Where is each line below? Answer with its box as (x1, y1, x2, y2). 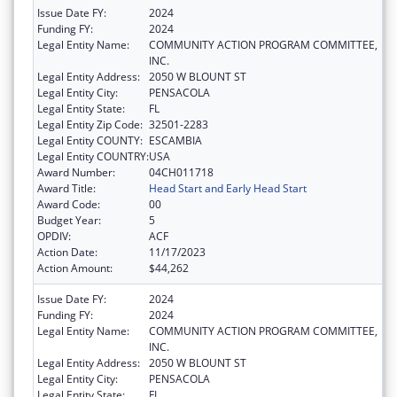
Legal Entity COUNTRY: (37, 149, 149, 165)
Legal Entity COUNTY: (37, 133, 143, 149)
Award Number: (37, 165, 115, 181)
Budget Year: (37, 213, 101, 229)
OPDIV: (37, 229, 71, 245)
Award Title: (37, 181, 96, 197)
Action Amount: (37, 261, 113, 276)
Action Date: (37, 245, 97, 261)
